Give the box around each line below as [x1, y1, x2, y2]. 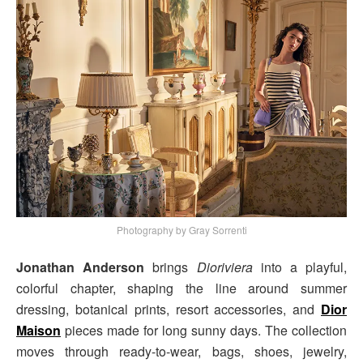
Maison [16, 321, 61, 340]
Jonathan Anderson [16, 258, 145, 277]
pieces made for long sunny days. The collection [61, 321, 347, 340]
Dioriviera [196, 258, 253, 277]
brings [144, 258, 197, 277]
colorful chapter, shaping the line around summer [16, 279, 347, 298]
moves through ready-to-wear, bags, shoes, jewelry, [16, 342, 347, 361]
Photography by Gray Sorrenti [116, 223, 247, 237]
